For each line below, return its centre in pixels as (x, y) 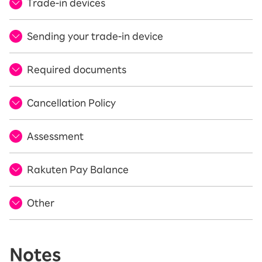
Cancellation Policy (71, 103)
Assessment (55, 137)
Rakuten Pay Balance (78, 170)
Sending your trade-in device (95, 37)
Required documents (77, 70)
